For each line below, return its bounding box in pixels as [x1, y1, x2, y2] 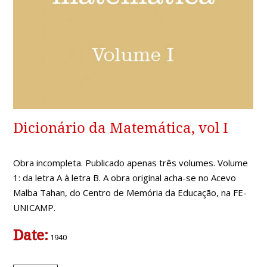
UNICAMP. [13, 201, 56, 213]
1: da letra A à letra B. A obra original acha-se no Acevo [13, 171, 237, 184]
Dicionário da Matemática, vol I [13, 119, 229, 136]
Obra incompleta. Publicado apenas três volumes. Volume [13, 156, 249, 169]
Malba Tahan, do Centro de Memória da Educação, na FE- [13, 186, 247, 198]
